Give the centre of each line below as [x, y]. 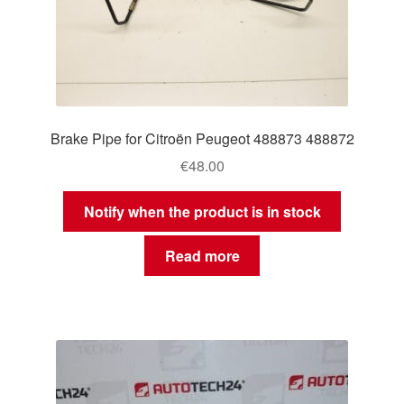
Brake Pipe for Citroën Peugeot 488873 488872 [202, 138]
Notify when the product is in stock [202, 212]
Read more [202, 255]
